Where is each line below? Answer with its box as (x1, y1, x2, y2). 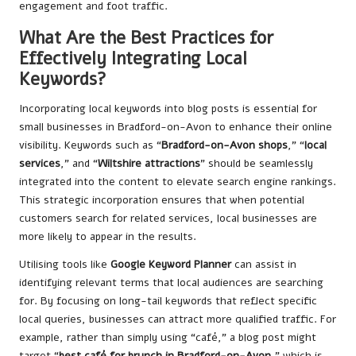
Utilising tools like (19, 256, 110, 272)
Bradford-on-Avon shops (161, 137, 288, 153)
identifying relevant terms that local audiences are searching (19, 274, 323, 290)
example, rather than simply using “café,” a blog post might (19, 329, 316, 345)
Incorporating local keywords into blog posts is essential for (19, 100, 317, 116)
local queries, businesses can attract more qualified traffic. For (19, 311, 336, 327)
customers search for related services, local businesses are (19, 210, 317, 226)
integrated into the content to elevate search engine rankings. (19, 173, 336, 189)
